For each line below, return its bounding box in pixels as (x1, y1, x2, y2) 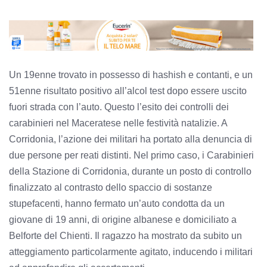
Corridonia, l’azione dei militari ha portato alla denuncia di (9, 133, 252, 144)
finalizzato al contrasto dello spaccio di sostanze (9, 182, 212, 193)
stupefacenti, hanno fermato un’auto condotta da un (9, 198, 225, 209)
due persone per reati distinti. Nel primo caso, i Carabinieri (9, 150, 254, 160)
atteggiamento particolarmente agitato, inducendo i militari (9, 246, 253, 257)
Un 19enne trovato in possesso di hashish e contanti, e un (9, 69, 253, 80)
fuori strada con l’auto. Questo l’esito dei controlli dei (9, 101, 229, 112)
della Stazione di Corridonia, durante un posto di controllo (9, 166, 252, 176)
